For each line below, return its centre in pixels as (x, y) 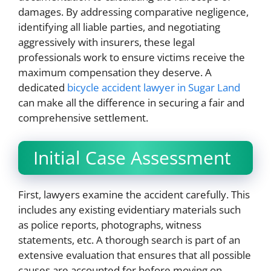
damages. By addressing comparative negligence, (133, 12)
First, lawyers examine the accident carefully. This (134, 194)
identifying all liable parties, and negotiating (119, 27)
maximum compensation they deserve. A (115, 72)
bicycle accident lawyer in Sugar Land (154, 87)
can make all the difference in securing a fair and (131, 103)
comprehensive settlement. (83, 118)
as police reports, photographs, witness (110, 224)
